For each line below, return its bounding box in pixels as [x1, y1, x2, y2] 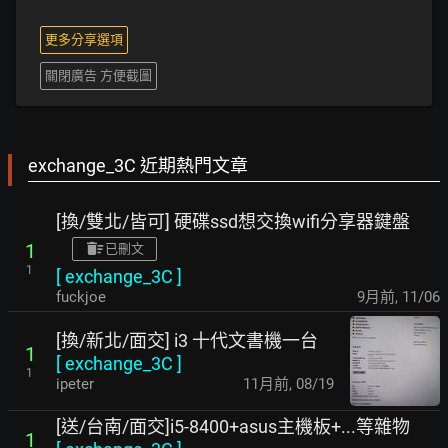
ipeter [56, 374, 94, 393]
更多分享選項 [45, 32, 123, 47]
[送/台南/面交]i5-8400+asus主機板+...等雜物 [56, 416, 410, 437]
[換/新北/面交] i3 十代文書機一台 [56, 329, 318, 351]
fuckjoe [56, 288, 106, 306]
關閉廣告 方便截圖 [45, 68, 152, 83]
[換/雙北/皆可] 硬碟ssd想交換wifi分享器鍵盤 [56, 211, 410, 232]
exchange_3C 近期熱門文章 [28, 155, 248, 176]
